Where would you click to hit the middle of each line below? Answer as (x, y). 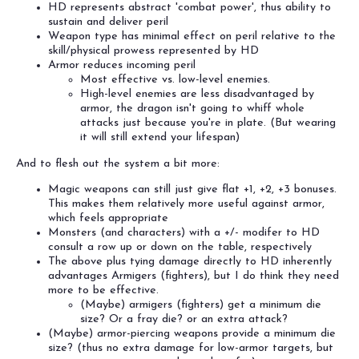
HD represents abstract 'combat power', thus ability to (190, 8)
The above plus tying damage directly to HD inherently (190, 262)
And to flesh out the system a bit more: (118, 163)
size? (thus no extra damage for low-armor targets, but (191, 349)
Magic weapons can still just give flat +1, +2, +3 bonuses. (192, 190)
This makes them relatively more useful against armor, (186, 204)
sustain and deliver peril (108, 22)
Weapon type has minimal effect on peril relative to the (192, 37)
